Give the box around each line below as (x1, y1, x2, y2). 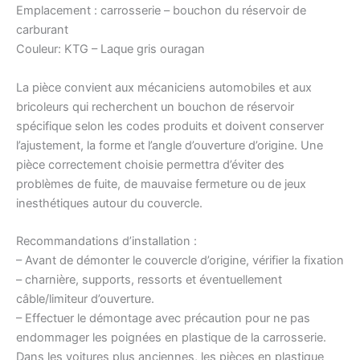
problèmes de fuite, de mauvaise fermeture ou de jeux (16, 176, 306, 191)
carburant (16, 22, 68, 38)
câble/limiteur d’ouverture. (16, 292, 154, 307)
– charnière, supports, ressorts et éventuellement (16, 272, 282, 288)
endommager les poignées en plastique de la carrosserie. (16, 330, 326, 346)
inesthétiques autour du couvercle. (16, 195, 202, 211)
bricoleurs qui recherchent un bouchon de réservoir (16, 99, 294, 114)
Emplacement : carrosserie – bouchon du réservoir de (16, 3, 306, 18)
